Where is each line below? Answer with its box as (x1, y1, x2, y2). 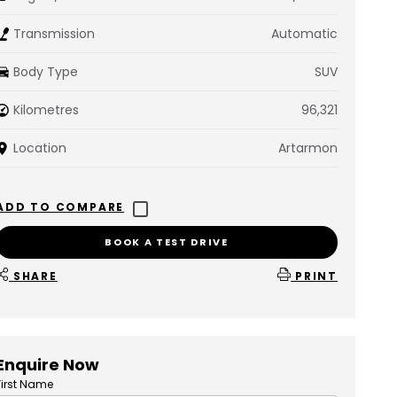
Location (13, 139, 66, 157)
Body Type (13, 63, 78, 81)
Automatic (270, 25, 338, 43)
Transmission (13, 25, 95, 43)
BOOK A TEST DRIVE (105, 235, 229, 250)
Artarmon (277, 139, 338, 157)
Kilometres (13, 101, 79, 119)
